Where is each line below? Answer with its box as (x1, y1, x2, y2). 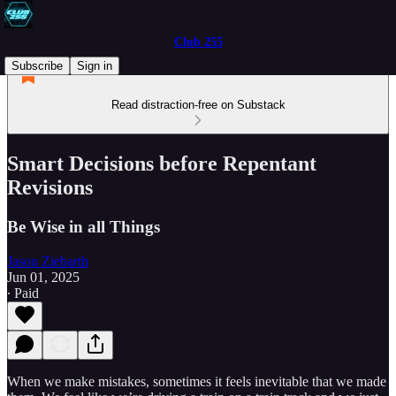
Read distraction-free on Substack (110, 98, 286, 111)
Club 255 (173, 35, 223, 49)
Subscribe (11, 59, 63, 72)
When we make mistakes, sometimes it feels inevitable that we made (7, 373, 386, 389)
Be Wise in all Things (7, 217, 160, 236)
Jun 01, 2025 (7, 269, 80, 285)
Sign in (77, 59, 112, 72)
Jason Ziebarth (7, 253, 88, 269)
